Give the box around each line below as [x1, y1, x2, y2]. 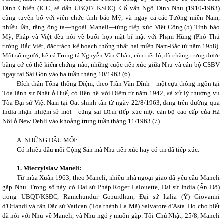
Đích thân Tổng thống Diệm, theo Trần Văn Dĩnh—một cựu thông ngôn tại [16, 80, 220, 87]
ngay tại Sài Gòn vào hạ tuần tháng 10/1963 [2, 70, 121, 78]
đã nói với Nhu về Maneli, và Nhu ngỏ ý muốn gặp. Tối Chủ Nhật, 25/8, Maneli [2, 212, 220, 219]
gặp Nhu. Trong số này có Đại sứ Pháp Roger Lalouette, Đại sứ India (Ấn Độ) [2, 183, 220, 191]
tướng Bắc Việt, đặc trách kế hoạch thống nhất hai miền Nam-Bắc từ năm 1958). [2, 42, 220, 50]
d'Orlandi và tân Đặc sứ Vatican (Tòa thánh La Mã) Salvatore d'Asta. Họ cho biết [2, 202, 220, 210]
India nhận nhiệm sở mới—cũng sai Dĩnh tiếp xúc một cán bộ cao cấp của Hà [2, 108, 220, 115]
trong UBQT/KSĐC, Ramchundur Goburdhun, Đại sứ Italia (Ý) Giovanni [2, 193, 220, 200]
